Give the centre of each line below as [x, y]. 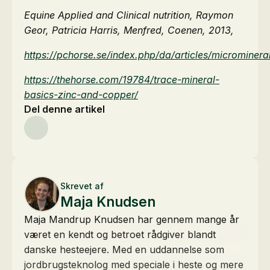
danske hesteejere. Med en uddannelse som [124, 249]
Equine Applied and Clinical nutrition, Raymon [129, 15]
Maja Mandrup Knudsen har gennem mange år [132, 219]
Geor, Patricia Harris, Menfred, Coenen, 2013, [129, 30]
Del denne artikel [64, 109]
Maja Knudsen [108, 201]
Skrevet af [82, 186]
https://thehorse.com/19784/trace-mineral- [122, 79]
